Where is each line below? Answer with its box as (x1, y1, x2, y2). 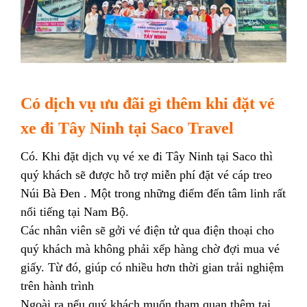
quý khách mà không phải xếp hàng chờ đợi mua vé (21, 241, 280, 256)
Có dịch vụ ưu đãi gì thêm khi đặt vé (21, 94, 275, 112)
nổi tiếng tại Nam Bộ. (21, 204, 129, 219)
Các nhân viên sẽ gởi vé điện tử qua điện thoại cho (21, 223, 274, 237)
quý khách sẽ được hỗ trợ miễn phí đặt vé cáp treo (21, 167, 272, 182)
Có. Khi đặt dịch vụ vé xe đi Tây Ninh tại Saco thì (21, 149, 273, 163)
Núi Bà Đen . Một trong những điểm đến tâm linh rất (21, 186, 286, 200)
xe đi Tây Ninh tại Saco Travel (21, 119, 238, 137)
